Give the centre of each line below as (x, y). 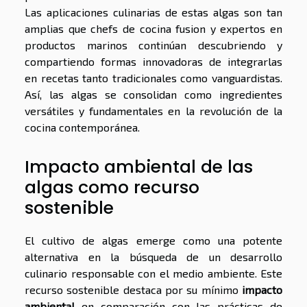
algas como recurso (112, 188)
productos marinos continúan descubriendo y (153, 45)
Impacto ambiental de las (139, 167)
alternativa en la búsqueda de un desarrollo (153, 257)
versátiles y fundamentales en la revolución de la (153, 110)
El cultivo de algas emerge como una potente (153, 241)
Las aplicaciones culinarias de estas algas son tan (153, 12)
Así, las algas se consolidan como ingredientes (153, 94)
